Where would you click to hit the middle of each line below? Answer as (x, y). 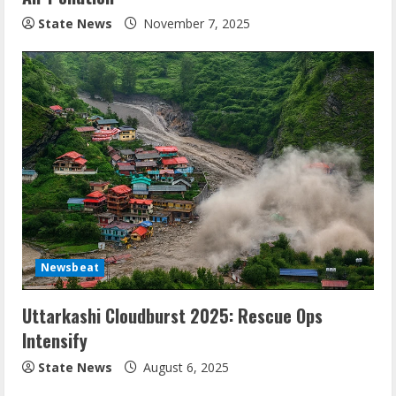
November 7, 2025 (195, 23)
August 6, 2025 (184, 367)
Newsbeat (70, 267)
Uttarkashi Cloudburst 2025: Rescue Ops (172, 316)
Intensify (55, 340)
